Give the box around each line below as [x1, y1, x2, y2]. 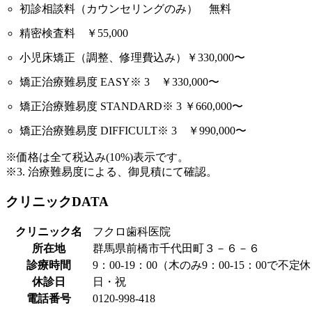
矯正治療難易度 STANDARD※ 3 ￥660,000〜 [19, 100, 243, 112]
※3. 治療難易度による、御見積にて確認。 [6, 166, 217, 178]
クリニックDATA [6, 194, 109, 209]
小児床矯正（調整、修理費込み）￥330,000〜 [19, 52, 245, 63]
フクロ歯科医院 [93, 226, 171, 238]
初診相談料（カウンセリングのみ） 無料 [19, 3, 231, 15]
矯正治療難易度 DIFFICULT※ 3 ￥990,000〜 [19, 125, 247, 136]
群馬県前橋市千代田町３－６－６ [93, 242, 260, 255]
